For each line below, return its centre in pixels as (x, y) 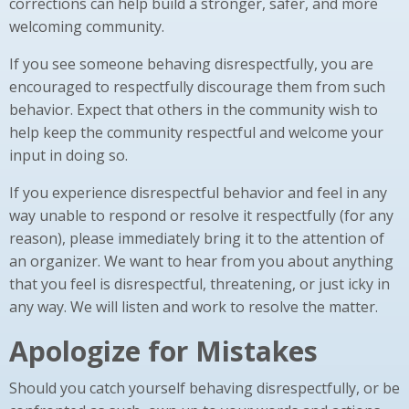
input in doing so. (68, 156)
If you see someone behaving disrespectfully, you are (191, 64)
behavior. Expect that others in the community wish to (194, 110)
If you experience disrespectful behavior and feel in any (198, 193)
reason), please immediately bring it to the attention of (197, 239)
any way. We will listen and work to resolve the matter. (194, 307)
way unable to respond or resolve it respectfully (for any (201, 216)
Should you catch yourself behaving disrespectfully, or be (204, 388)
